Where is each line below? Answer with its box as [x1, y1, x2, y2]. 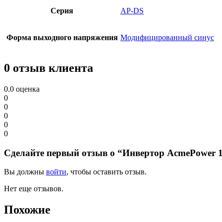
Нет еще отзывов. [4, 184, 63, 193]
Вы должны [4, 167, 46, 176]
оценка [14, 85, 40, 93]
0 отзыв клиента [4, 61, 93, 75]
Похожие [4, 203, 51, 217]
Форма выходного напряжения [6, 33, 118, 42]
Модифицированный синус [120, 33, 214, 42]
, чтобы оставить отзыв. [66, 167, 147, 176]
